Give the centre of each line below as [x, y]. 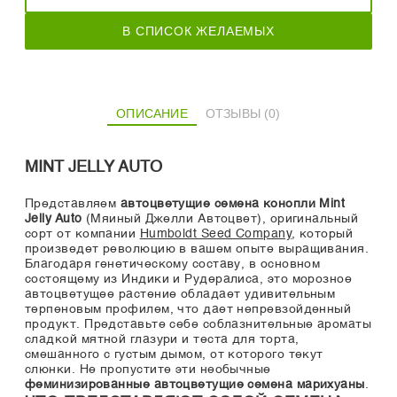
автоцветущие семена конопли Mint [233, 204]
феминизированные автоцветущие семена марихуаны [195, 385]
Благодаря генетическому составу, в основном [173, 265]
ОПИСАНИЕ [152, 114]
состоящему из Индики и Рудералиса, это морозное [189, 280]
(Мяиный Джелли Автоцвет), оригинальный [220, 219]
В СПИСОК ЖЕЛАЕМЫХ [198, 31]
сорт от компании [82, 234]
